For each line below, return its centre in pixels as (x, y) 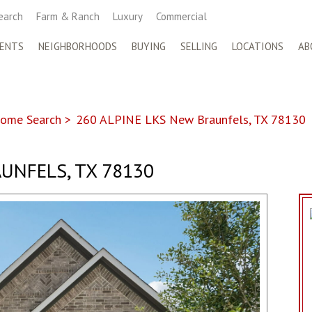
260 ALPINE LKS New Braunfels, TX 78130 (191, 119)
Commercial (181, 16)
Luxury (128, 16)
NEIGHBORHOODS (78, 46)
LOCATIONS (258, 46)
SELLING (199, 46)
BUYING (149, 46)
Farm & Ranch (68, 16)
